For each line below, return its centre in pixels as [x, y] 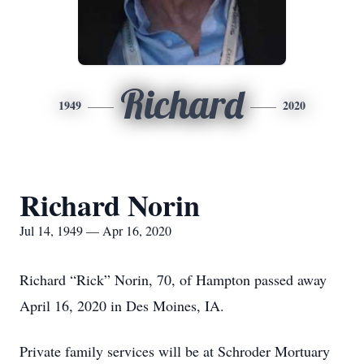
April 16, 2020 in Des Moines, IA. [122, 305]
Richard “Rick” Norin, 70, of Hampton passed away [173, 279]
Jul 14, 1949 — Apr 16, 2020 [95, 230]
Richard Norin [110, 205]
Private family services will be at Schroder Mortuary [175, 351]
